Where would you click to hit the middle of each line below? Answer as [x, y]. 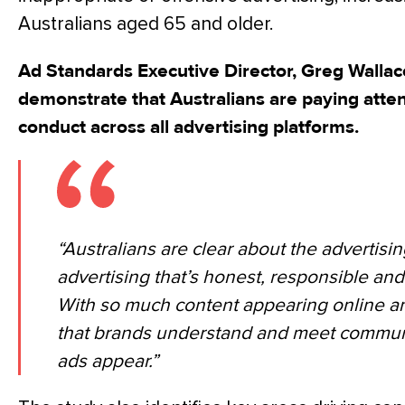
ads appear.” [108, 361]
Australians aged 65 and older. [146, 24]
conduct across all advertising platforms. [188, 127]
